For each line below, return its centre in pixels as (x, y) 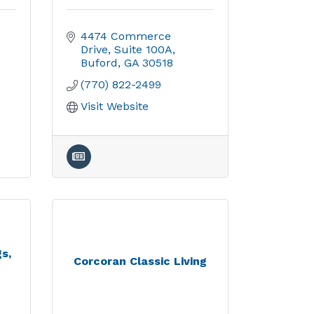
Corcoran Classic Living (140, 261)
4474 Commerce (125, 36)
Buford (99, 63)
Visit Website (114, 106)
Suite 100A (143, 49)
